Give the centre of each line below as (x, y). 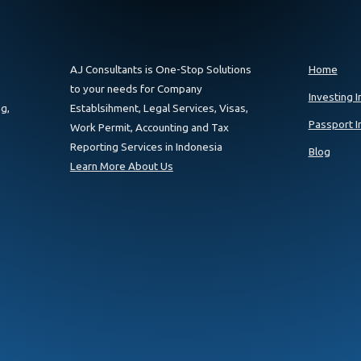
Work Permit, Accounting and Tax (149, 127)
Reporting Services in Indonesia (146, 146)
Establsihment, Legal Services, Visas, (159, 108)
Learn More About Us (121, 166)
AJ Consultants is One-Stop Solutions (160, 69)
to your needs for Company (136, 88)
